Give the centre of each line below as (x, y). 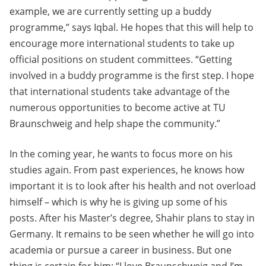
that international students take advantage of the (120, 92)
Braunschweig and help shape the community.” (115, 124)
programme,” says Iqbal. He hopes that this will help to (132, 28)
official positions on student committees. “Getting (121, 60)
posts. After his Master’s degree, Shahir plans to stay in (132, 218)
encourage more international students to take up (122, 44)
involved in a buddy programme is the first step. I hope (132, 76)
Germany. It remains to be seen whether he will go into (132, 234)
